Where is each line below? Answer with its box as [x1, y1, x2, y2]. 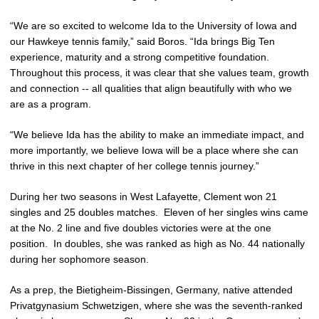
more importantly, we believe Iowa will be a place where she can [10, 145, 298, 156]
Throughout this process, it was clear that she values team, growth [10, 67, 309, 78]
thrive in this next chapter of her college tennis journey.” [10, 160, 259, 172]
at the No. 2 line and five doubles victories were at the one [10, 222, 271, 234]
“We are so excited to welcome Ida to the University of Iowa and [10, 20, 297, 31]
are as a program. [10, 98, 91, 110]
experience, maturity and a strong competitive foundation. [10, 51, 272, 63]
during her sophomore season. [10, 253, 149, 265]
